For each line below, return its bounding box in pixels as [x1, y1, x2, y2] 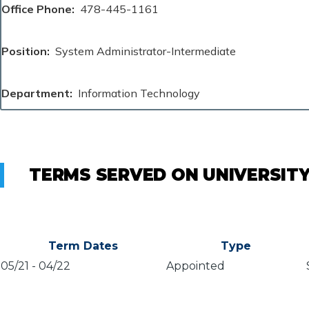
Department [1, 86, 70, 100]
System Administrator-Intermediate [55, 43, 236, 58]
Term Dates [48, 239, 118, 252]
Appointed [166, 259, 225, 272]
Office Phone [1, 1, 72, 16]
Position [1, 43, 47, 58]
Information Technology [78, 86, 200, 100]
